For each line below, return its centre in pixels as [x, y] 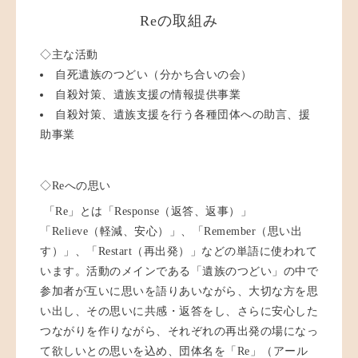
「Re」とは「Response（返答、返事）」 [146, 211]
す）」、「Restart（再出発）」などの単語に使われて [179, 251]
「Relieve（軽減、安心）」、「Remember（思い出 [171, 231]
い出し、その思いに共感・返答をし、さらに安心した [179, 311]
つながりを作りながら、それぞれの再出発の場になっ [179, 331]
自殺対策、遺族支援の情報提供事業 [148, 94]
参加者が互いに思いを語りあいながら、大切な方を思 [179, 291]
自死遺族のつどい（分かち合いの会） [154, 74]
